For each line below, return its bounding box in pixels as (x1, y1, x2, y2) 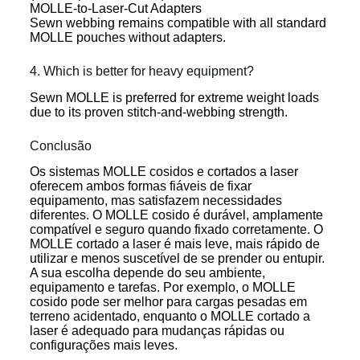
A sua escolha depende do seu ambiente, (29, 266, 265, 280)
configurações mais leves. (29, 338, 178, 353)
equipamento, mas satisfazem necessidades (29, 194, 282, 208)
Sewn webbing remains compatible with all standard (29, 15, 326, 30)
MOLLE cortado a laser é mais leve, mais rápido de (29, 237, 320, 252)
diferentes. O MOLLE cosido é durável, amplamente (29, 208, 323, 223)
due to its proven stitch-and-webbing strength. (29, 104, 288, 119)
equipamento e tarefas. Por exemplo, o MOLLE (29, 280, 296, 295)
